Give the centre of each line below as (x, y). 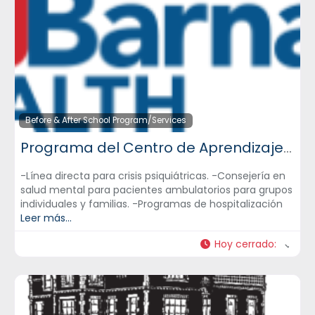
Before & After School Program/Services (105, 121)
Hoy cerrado (244, 244)
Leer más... (46, 218)
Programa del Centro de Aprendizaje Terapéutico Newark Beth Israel (288, 148)
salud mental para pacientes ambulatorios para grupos (156, 190)
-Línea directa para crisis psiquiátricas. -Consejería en (153, 176)
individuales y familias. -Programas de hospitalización (152, 204)
